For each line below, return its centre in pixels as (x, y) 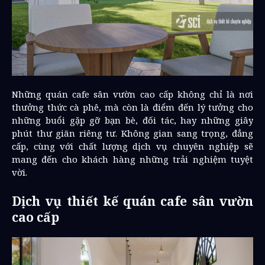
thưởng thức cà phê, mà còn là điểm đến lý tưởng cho (132, 107)
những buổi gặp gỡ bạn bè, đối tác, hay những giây (132, 120)
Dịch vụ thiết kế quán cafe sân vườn (132, 201)
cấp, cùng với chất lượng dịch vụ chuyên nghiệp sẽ (132, 146)
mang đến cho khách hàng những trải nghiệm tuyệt (132, 159)
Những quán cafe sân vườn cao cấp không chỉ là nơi (132, 94)
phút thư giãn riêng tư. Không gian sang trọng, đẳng (132, 133)
